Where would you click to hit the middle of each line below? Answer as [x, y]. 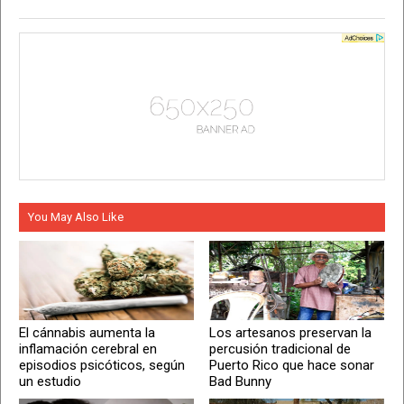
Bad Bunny [241, 381]
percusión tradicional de [280, 349]
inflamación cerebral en [88, 349]
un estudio [50, 381]
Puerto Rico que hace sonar [292, 365]
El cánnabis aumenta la [87, 332]
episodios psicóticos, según [102, 365]
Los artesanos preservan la [291, 332]
